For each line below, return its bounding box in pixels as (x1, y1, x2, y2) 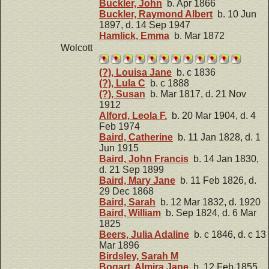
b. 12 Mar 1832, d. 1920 (156, 196, 261, 207)
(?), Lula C (99, 77, 145, 88)
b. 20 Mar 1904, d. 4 (167, 110, 256, 121)
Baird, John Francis (99, 153, 189, 164)
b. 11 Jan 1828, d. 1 (173, 131, 261, 142)
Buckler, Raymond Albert (99, 8, 213, 19)
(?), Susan (99, 88, 145, 99)
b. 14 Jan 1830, (189, 153, 259, 164)
